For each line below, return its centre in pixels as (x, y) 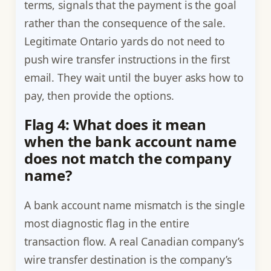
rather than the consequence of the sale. (125, 23)
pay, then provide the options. (99, 95)
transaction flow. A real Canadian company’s (134, 242)
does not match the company (128, 158)
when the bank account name (130, 142)
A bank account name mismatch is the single (134, 205)
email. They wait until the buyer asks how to (134, 77)
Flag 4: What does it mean (115, 125)
